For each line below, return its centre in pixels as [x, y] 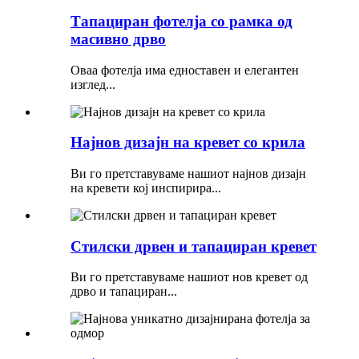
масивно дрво [118, 38]
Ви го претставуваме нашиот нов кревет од [189, 277]
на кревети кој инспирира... [146, 188]
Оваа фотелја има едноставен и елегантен [185, 70]
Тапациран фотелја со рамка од [182, 21]
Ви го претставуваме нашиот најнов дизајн [188, 173]
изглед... [93, 84]
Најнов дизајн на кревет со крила [188, 143]
